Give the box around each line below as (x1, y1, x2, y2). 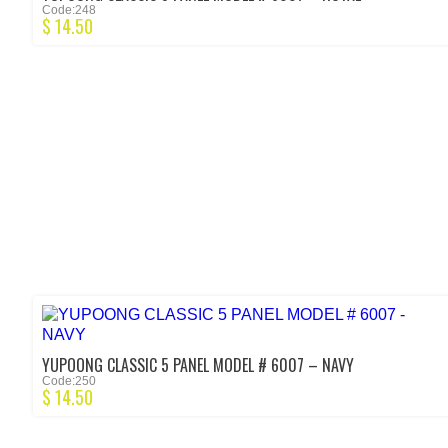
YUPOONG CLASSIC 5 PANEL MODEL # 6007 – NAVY (42, 353, 354, 378)
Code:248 (42, 3, 96, 18)
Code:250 (42, 374, 96, 389)
